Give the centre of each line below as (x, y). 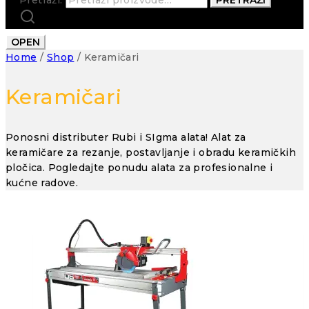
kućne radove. (42, 183)
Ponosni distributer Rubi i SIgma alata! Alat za (126, 138)
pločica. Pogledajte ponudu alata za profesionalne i (139, 168)
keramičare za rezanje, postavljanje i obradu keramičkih (151, 153)
